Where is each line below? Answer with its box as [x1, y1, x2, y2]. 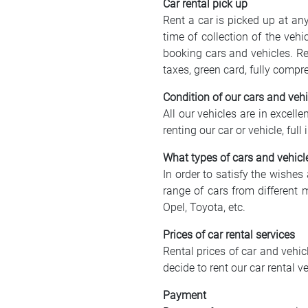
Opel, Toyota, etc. [163, 201, 245, 214]
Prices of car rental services [163, 228, 295, 241]
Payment [163, 289, 206, 302]
